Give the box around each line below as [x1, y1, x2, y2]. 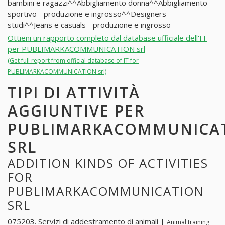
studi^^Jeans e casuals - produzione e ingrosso [8, 20, 171, 30]
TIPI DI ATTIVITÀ [8, 82, 140, 103]
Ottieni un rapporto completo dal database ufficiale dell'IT [8, 32, 207, 43]
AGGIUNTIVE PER [8, 100, 145, 121]
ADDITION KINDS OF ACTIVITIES [8, 154, 208, 171]
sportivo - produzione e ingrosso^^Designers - [8, 9, 171, 19]
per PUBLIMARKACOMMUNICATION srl [8, 43, 145, 54]
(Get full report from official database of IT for [8, 56, 139, 65]
